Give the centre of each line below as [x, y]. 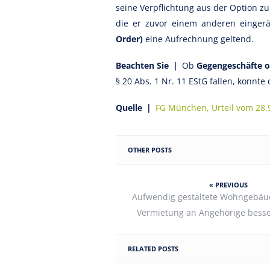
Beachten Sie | [149, 65]
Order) [130, 39]
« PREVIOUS [228, 185]
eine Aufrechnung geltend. [199, 39]
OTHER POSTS [150, 150]
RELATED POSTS [153, 249]
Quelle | [133, 108]
